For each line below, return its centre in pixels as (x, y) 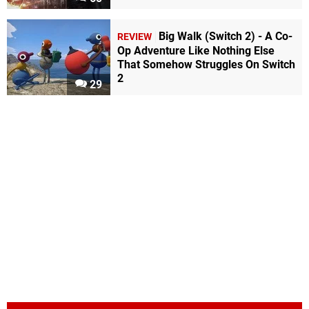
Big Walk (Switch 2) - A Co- (226, 37)
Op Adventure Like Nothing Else (196, 51)
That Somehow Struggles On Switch (206, 65)
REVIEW (134, 37)
